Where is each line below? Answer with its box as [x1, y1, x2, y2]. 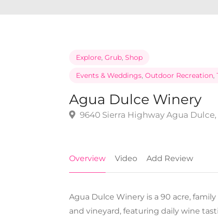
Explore [76, 53, 101, 62]
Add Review [146, 154, 193, 163]
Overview [69, 154, 106, 163]
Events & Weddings [76, 71, 142, 80]
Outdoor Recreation [145, 71, 213, 80]
